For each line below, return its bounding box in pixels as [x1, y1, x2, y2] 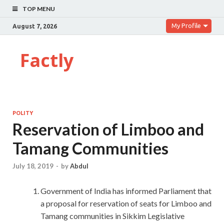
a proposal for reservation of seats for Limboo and [40, 198, 211, 208]
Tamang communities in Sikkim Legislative [40, 211, 184, 221]
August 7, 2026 [12, 22, 57, 29]
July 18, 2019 [12, 162, 53, 170]
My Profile [171, 22, 201, 29]
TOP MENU [22, 5, 55, 12]
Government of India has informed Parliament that [40, 186, 211, 196]
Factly [20, 48, 73, 72]
